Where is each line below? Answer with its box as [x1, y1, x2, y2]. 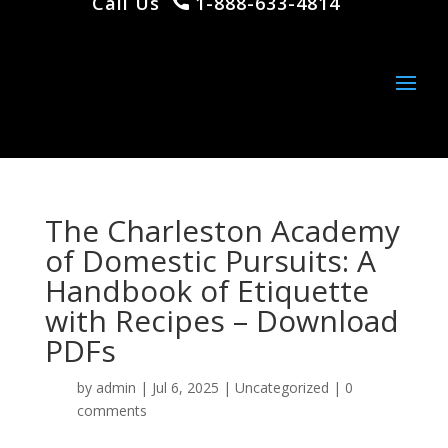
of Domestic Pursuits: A [44, 240, 376, 281]
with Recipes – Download [44, 300, 399, 341]
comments [76, 401, 147, 420]
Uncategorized [234, 378, 329, 397]
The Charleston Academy [44, 210, 400, 251]
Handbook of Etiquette [44, 270, 369, 311]
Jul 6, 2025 [151, 378, 219, 397]
